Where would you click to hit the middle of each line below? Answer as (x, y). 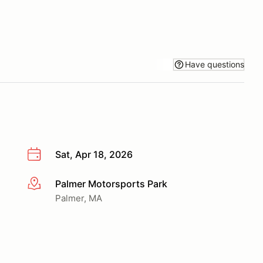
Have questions (215, 64)
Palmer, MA (79, 198)
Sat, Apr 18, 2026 (94, 154)
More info (48, 184)
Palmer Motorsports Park (111, 183)
